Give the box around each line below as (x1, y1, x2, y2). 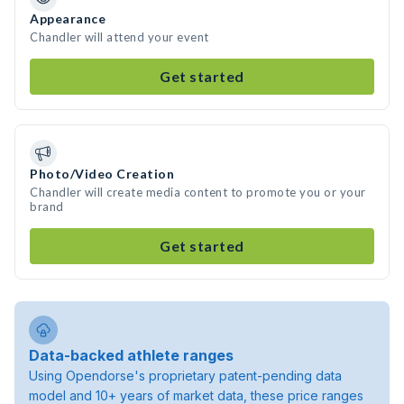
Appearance (30, 11, 106, 26)
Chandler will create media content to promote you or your (30, 185, 366, 199)
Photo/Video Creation (30, 166, 174, 181)
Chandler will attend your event (30, 30, 209, 44)
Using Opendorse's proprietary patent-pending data (29, 368, 342, 383)
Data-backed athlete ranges (29, 346, 234, 364)
